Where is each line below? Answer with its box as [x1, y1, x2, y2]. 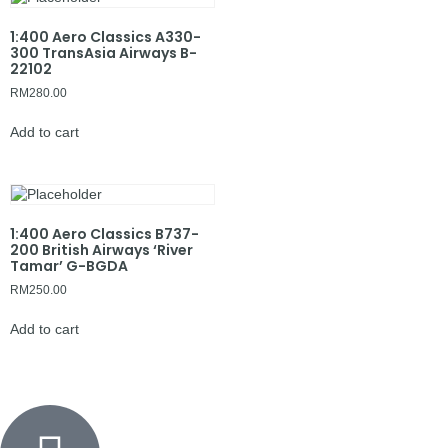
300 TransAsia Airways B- [10, 42, 197, 63]
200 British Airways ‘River [10, 239, 193, 260]
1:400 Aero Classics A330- [10, 26, 201, 47]
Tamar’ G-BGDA [10, 255, 128, 276]
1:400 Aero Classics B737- [10, 223, 199, 244]
